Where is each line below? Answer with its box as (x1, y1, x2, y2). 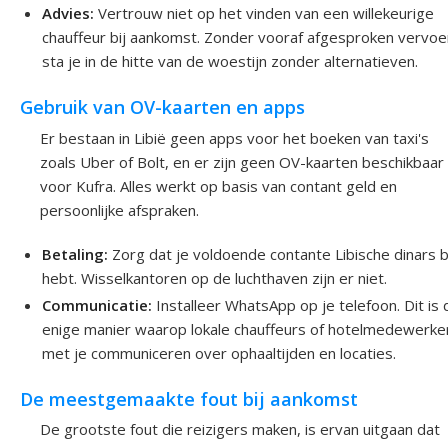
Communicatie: (42, 294, 153, 315)
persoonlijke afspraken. (40, 199, 199, 220)
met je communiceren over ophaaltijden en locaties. (42, 342, 397, 363)
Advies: (42, 2, 95, 23)
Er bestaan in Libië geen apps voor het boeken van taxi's (40, 127, 429, 148)
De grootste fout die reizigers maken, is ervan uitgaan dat (40, 419, 440, 440)
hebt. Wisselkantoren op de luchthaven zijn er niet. (42, 267, 388, 288)
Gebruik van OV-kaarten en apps (20, 95, 305, 120)
